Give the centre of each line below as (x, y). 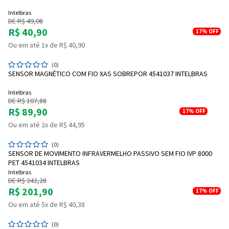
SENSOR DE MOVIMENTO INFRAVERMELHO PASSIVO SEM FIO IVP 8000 (110, 153)
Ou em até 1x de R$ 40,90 (47, 45)
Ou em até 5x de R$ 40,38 (47, 204)
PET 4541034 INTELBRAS (44, 162)
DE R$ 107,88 (27, 100)
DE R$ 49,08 (26, 21)
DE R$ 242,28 (27, 180)
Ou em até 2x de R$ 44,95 (47, 124)
